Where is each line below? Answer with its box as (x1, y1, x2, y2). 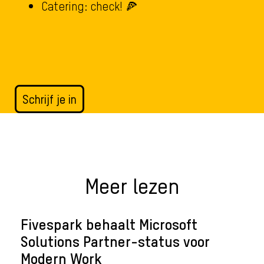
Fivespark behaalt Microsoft (21, 214, 197, 233)
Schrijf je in (22, 91, 77, 107)
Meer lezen (84, 171, 180, 199)
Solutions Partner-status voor (21, 231, 210, 250)
